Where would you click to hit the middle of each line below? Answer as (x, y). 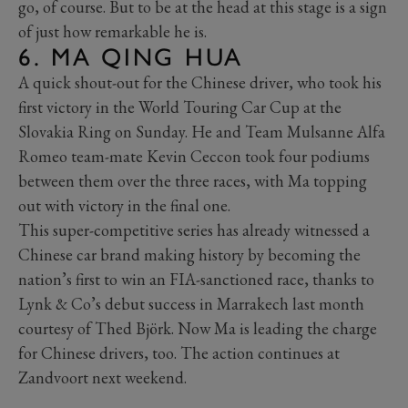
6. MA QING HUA (131, 56)
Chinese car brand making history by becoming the (189, 254)
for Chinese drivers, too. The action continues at (179, 352)
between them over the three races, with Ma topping (193, 180)
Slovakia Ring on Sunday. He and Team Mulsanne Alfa (202, 131)
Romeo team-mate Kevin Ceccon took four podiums (194, 156)
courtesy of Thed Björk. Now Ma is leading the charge (198, 328)
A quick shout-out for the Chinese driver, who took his (200, 82)
